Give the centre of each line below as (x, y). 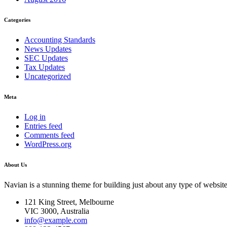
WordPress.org (48, 144)
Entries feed (43, 126)
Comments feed (49, 135)
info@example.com (56, 220)
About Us (15, 165)
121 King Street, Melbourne (69, 202)
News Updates (48, 49)
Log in (35, 117)
